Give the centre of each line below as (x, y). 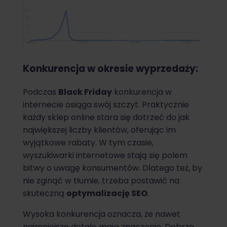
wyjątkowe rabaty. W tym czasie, (88, 143)
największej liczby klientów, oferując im (99, 130)
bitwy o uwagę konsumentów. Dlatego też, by (112, 168)
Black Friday (85, 92)
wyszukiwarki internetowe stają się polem (105, 156)
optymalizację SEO (107, 194)
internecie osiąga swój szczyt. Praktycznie (106, 105)
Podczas (41, 92)
